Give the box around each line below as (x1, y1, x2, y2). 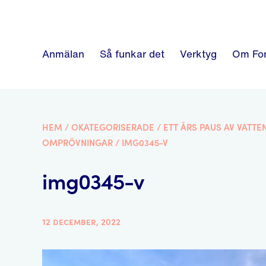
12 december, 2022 (42, 217, 121, 227)
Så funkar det (99, 46, 164, 61)
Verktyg (179, 46, 217, 61)
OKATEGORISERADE (71, 123, 155, 133)
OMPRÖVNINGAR (42, 138, 113, 148)
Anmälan (42, 46, 84, 61)
